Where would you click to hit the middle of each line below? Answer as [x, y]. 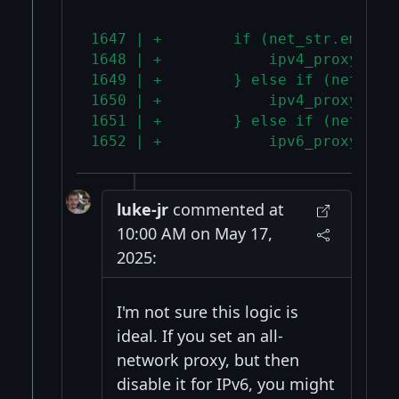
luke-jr [142, 209]
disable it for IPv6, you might [225, 383]
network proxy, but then [208, 359]
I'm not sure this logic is [207, 311]
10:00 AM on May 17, [194, 233]
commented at [226, 209]
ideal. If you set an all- [199, 335]
